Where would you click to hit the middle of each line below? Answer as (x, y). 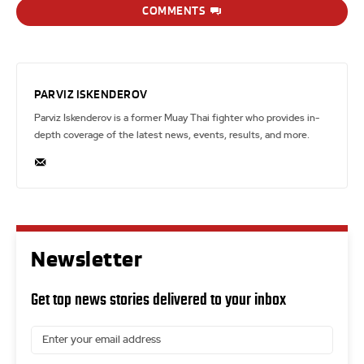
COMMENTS (174, 11)
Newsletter (87, 259)
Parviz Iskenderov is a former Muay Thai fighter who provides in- (177, 117)
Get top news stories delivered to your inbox (158, 299)
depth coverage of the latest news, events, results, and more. (172, 134)
